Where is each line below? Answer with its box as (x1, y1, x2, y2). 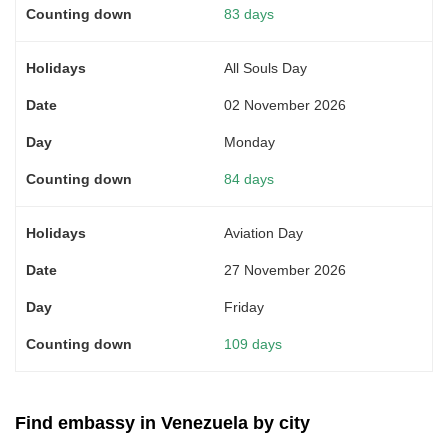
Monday (224, 133, 275, 150)
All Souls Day (224, 59, 307, 76)
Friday (224, 298, 264, 315)
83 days (224, 5, 274, 22)
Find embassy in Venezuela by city (15, 412, 310, 433)
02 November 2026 (224, 96, 346, 113)
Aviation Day (224, 224, 303, 241)
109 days (224, 335, 282, 352)
